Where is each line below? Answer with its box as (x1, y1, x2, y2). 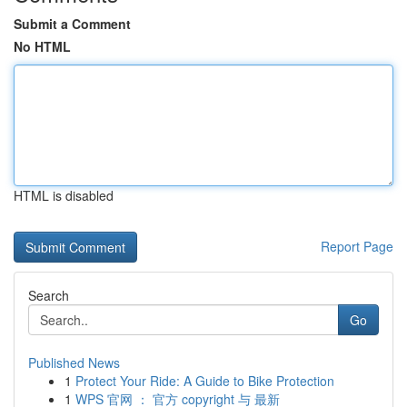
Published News (28, 353, 120, 372)
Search (28, 286, 69, 304)
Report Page (321, 237, 393, 255)
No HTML (14, 37, 71, 55)
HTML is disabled (14, 186, 114, 204)
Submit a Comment (14, 15, 131, 33)
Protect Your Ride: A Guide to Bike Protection (75, 372, 334, 390)
